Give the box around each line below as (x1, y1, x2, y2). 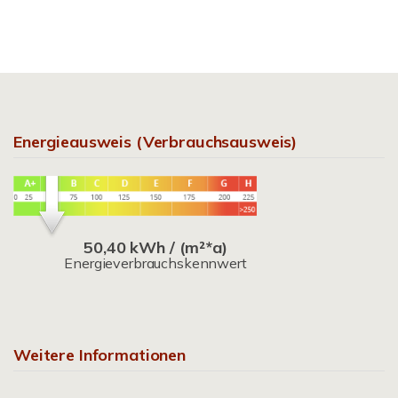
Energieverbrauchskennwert (64, 253, 247, 272)
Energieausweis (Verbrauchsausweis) (13, 131, 298, 152)
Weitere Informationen (13, 345, 186, 365)
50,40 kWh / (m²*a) (84, 236, 227, 258)
